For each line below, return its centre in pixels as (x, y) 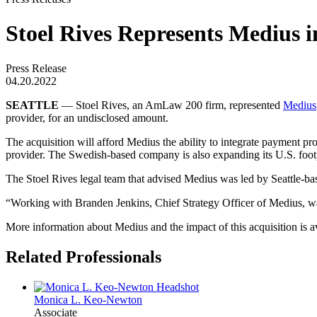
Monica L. (59, 299)
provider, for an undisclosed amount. (87, 117)
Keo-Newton (113, 299)
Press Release (36, 68)
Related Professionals (83, 257)
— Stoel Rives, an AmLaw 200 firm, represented (171, 105)
